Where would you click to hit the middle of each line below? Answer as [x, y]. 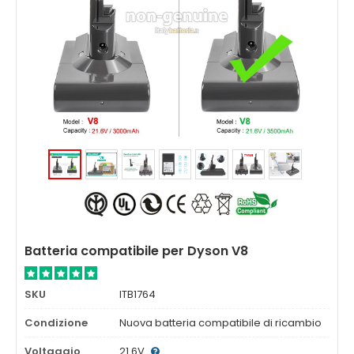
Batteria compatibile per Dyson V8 [136, 251]
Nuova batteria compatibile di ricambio [220, 323]
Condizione [56, 323]
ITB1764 [137, 294]
